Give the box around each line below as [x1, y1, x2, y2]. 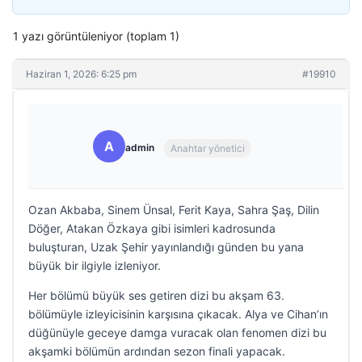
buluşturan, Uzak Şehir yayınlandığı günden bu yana [28, 240, 304, 254]
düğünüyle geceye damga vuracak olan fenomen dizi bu [28, 326, 326, 339]
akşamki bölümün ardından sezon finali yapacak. [28, 344, 285, 358]
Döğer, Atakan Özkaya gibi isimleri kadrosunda [28, 221, 276, 235]
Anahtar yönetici [170, 141, 245, 154]
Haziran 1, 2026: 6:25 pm [26, 68, 137, 80]
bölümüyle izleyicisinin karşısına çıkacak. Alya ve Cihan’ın [28, 307, 328, 321]
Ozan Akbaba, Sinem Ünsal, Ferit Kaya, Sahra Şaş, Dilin [28, 203, 319, 217]
